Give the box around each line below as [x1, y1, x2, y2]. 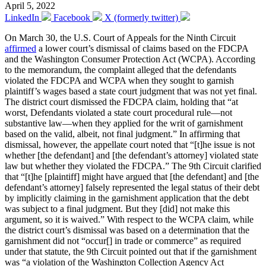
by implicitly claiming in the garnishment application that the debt [5, 192, 249, 203]
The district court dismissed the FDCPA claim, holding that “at [5, 96, 238, 107]
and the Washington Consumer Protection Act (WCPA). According [5, 53, 255, 64]
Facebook [53, 12, 90, 23]
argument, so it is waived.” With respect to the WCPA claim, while [5, 214, 254, 224]
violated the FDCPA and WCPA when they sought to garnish [5, 75, 234, 85]
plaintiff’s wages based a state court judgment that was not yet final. [5, 85, 257, 96]
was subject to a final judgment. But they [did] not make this [5, 203, 230, 214]
